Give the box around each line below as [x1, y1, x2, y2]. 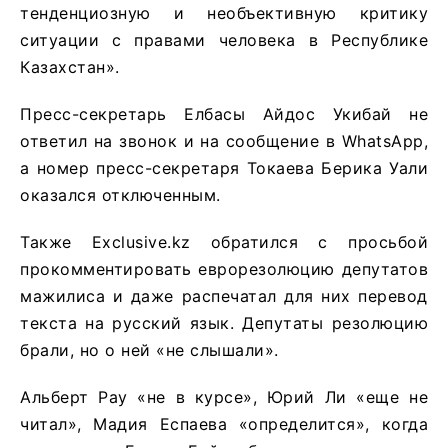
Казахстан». [20, 56, 120, 77]
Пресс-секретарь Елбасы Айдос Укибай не [20, 103, 428, 124]
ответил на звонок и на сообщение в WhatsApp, [20, 130, 428, 151]
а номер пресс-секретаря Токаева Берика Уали [20, 157, 428, 178]
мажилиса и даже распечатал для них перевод [20, 285, 428, 306]
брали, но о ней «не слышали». [20, 339, 279, 360]
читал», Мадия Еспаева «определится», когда [20, 413, 428, 434]
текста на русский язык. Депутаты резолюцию [20, 312, 428, 333]
